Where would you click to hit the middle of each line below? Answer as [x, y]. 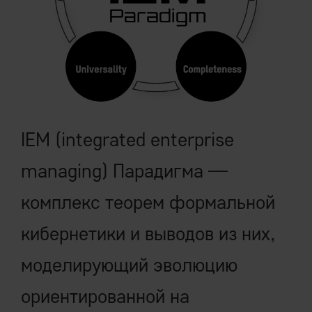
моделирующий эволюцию [129, 264]
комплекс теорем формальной [148, 202]
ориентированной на [105, 296]
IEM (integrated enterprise [127, 139]
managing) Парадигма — [124, 170]
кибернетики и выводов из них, [148, 233]
